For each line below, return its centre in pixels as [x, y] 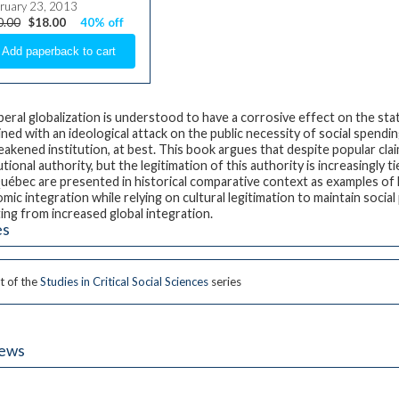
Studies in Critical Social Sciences [124, 282]
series [224, 282]
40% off [102, 23]
